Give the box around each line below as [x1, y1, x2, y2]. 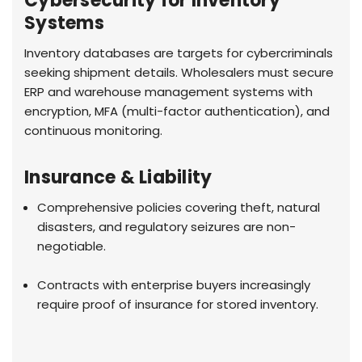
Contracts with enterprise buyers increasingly [37, 276, 311, 294]
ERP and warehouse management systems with [24, 83, 313, 101]
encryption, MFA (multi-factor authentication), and [24, 103, 330, 120]
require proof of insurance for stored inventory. [37, 296, 319, 314]
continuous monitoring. [24, 122, 162, 140]
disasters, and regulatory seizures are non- [37, 218, 297, 236]
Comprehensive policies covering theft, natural [37, 199, 321, 217]
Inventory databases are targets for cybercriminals [24, 44, 333, 62]
